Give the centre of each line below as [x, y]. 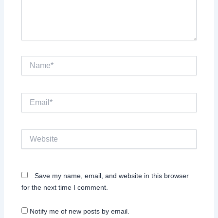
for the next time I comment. [65, 187]
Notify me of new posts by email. [80, 211]
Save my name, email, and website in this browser [112, 175]
